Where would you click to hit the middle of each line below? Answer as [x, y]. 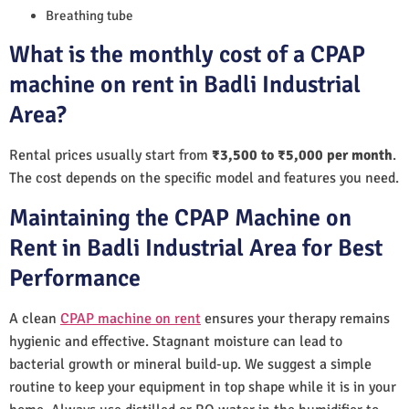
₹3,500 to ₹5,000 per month [302, 155]
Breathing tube [89, 15]
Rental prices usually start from [110, 155]
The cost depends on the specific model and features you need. [204, 178]
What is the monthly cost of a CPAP [187, 54]
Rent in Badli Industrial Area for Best [196, 248]
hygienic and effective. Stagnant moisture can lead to [176, 341]
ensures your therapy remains [295, 318]
